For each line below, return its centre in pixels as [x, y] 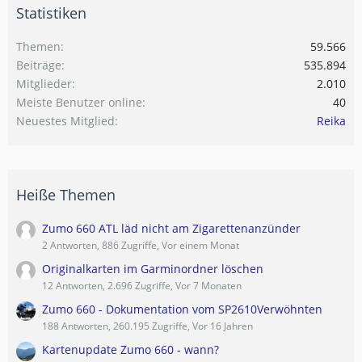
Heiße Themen [66, 195]
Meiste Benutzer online [79, 103]
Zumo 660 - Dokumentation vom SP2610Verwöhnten [182, 309]
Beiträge [39, 65]
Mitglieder [44, 84]
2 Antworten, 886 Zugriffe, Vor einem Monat [141, 246]
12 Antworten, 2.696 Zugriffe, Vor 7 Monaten [142, 286]
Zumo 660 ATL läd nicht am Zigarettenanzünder [171, 229]
